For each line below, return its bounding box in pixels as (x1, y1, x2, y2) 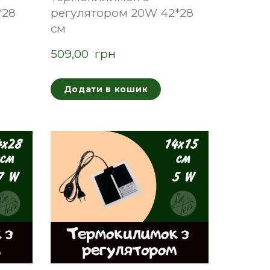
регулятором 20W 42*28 (50, 5, 193, 20)
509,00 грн (50, 46, 116, 61)
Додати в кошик (63, 83, 148, 95)
